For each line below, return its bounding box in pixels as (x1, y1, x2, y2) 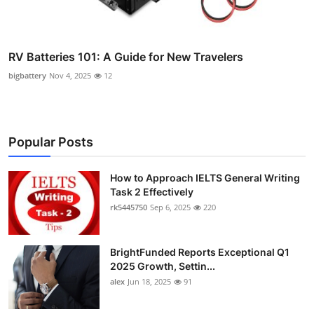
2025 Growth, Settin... (110, 260, 215, 273)
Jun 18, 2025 (128, 276, 171, 287)
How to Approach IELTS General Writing (110, 172, 300, 184)
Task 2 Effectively (110, 186, 193, 198)
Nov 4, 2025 (49, 70, 91, 81)
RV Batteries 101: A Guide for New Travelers (8, 50, 243, 64)
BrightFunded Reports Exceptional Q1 (110, 246, 289, 259)
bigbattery (8, 70, 46, 81)
